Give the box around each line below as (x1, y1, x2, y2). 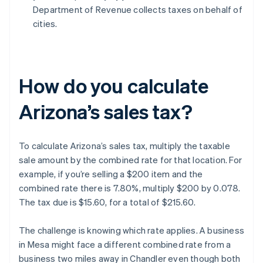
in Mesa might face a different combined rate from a (19, 238, 231, 251)
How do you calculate (19, 73, 208, 99)
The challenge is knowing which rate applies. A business (19, 224, 245, 237)
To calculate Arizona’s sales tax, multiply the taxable (19, 140, 230, 152)
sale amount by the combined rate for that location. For (19, 154, 242, 166)
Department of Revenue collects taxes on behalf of (33, 4, 242, 16)
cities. (33, 18, 58, 30)
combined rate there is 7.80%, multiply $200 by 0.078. (19, 182, 241, 194)
